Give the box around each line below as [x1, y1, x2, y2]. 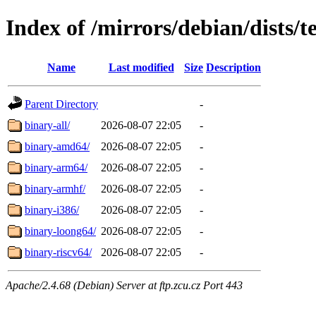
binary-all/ [25, 119, 70, 131]
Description [206, 61, 261, 73]
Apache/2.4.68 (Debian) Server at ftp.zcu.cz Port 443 [6, 279, 243, 291]
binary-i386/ [25, 203, 79, 216]
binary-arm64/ [25, 161, 87, 174]
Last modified [108, 61, 174, 73]
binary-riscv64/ [25, 245, 92, 258]
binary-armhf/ [25, 182, 85, 195]
